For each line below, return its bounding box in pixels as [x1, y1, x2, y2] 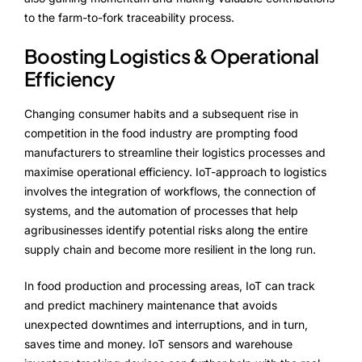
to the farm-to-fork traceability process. [24, 11, 234, 25]
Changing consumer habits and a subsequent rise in [24, 106, 298, 120]
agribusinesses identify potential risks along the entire [24, 222, 308, 237]
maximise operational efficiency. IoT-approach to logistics [24, 164, 326, 179]
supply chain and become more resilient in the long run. [24, 242, 316, 256]
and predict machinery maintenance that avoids [24, 297, 277, 312]
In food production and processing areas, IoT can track [24, 278, 315, 293]
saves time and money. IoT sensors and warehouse [24, 336, 293, 351]
